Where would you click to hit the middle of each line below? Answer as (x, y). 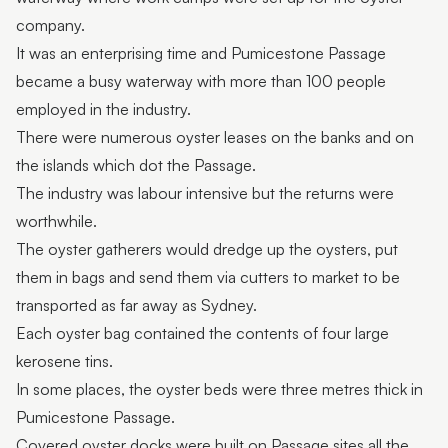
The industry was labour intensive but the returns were (205, 193)
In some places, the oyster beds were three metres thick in (219, 389)
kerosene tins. (64, 361)
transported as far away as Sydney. (136, 305)
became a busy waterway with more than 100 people (201, 81)
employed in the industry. (103, 109)
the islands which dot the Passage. (136, 165)
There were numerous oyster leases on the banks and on (215, 137)
